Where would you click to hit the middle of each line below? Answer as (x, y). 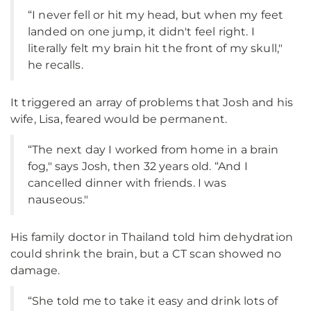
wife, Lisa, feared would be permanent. (119, 119)
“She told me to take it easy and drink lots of (153, 301)
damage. (35, 270)
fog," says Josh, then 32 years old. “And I (138, 166)
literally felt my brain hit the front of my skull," (155, 48)
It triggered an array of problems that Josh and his (152, 102)
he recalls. (56, 65)
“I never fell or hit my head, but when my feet (156, 15)
